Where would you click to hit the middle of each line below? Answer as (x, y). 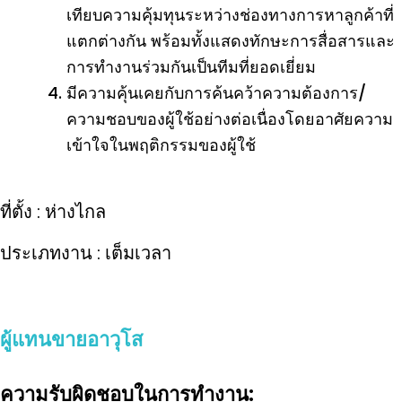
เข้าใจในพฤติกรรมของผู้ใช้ (161, 145)
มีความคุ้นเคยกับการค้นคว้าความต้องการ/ (216, 93)
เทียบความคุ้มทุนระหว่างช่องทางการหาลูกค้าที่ (230, 15)
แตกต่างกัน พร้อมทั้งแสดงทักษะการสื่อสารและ (231, 41)
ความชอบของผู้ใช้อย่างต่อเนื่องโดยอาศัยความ (230, 119)
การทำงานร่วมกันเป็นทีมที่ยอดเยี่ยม (191, 67)
